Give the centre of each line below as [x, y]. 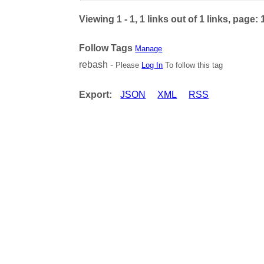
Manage [149, 48]
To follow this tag [193, 65]
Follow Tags [106, 48]
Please [129, 65]
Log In [152, 65]
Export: [96, 94]
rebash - [98, 64]
